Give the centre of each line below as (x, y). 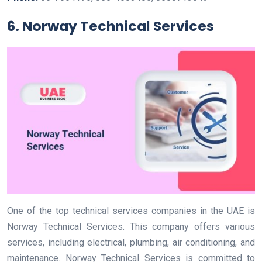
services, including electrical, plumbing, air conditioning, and (131, 243)
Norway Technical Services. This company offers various (131, 227)
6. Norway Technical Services (111, 26)
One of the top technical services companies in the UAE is (131, 211)
